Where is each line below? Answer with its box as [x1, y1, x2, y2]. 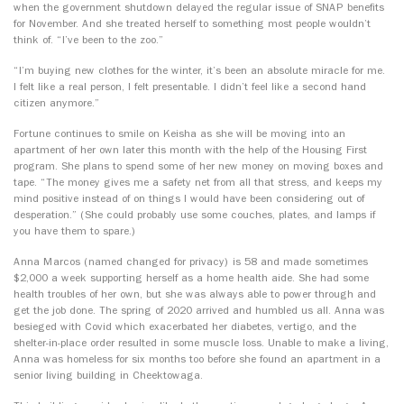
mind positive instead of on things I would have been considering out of [14, 192, 364, 206]
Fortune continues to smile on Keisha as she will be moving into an [14, 127, 345, 141]
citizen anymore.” [14, 96, 99, 110]
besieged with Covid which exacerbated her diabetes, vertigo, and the [14, 320, 356, 334]
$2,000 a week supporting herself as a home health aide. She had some [14, 271, 369, 285]
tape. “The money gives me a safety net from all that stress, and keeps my [14, 176, 382, 189]
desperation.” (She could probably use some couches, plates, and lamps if [14, 208, 375, 222]
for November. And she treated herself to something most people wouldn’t [14, 17, 371, 31]
